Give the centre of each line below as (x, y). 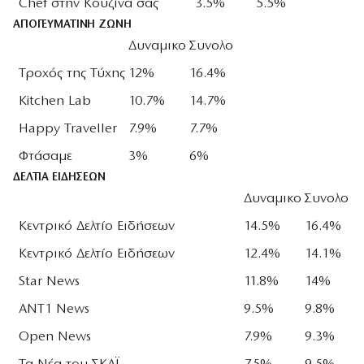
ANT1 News (54, 309)
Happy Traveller (68, 129)
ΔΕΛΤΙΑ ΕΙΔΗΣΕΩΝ (59, 178)
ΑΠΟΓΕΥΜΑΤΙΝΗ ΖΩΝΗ (72, 25)
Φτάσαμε (45, 156)
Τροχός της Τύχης (72, 74)
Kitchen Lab (55, 101)
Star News (49, 282)
